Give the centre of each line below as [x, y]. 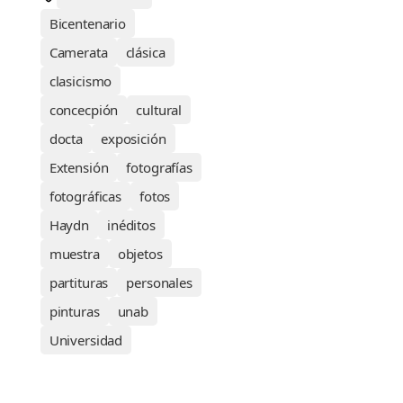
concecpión [84, 109]
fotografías [159, 167]
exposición [134, 138]
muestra [74, 253]
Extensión [79, 167]
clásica [145, 52]
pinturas [74, 311]
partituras [79, 282]
